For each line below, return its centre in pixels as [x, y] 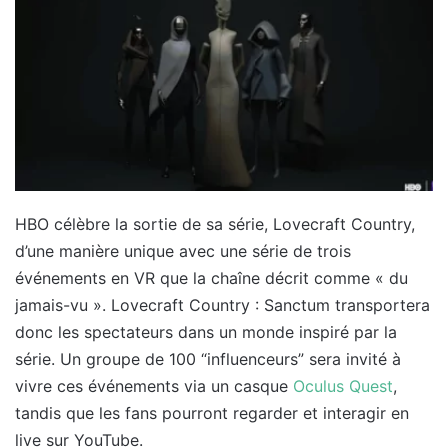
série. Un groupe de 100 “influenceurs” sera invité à [208, 358]
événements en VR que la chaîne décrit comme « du [211, 277]
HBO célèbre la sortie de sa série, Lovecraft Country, [215, 223]
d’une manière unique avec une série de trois [183, 250]
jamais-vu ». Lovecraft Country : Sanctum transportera [222, 304]
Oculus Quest [343, 385]
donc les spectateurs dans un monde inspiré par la [206, 331]
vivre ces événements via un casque [154, 385]
